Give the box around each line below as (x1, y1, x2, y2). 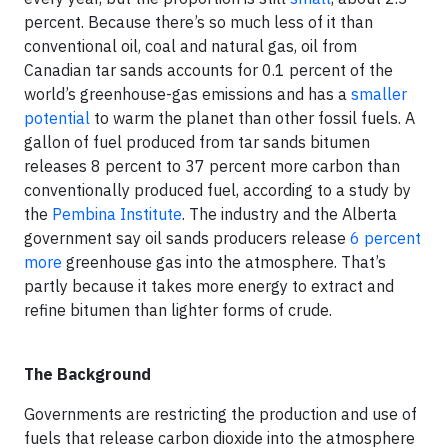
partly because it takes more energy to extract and (24, 276, 394, 296)
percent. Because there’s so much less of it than (24, 12, 373, 32)
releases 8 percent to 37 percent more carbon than (24, 156, 400, 176)
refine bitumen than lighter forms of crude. (24, 300, 332, 320)
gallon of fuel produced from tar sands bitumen (24, 132, 370, 152)
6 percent (350, 228, 421, 248)
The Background (24, 364, 151, 384)
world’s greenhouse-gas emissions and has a (24, 84, 351, 104)
